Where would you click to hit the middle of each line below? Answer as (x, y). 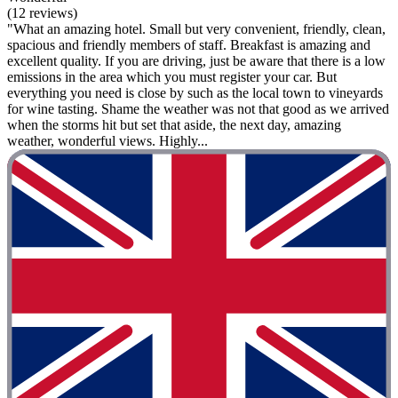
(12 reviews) (42, 12)
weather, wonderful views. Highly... (107, 140)
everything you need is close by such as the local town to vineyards (195, 92)
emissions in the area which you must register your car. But (172, 76)
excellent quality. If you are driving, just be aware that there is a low (196, 60)
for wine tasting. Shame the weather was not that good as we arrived (198, 108)
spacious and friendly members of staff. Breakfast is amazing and (189, 44)
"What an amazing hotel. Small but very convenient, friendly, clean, (196, 28)
